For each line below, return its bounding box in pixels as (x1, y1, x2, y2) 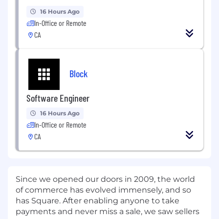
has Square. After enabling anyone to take (16, 196, 179, 205)
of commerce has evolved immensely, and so (16, 185, 191, 195)
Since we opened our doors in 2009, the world (16, 174, 195, 184)
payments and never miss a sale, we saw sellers (16, 206, 199, 216)
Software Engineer (26, 91, 89, 104)
